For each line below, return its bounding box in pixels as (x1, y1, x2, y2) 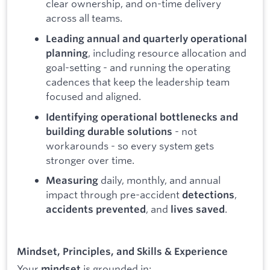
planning (46, 46, 88, 59)
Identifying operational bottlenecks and (46, 110, 238, 123)
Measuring (46, 174, 98, 187)
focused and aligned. (46, 89, 141, 102)
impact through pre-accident (46, 188, 182, 201)
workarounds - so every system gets (46, 139, 214, 152)
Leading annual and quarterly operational (46, 32, 247, 45)
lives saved (171, 203, 225, 216)
